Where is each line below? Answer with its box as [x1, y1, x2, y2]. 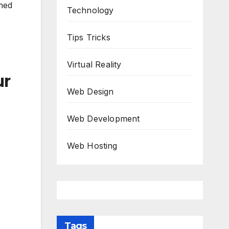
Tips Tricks [66, 32, 110, 42]
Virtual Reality [66, 59, 122, 70]
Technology [66, 5, 114, 15]
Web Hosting [66, 141, 118, 151]
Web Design [66, 86, 114, 97]
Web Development [66, 113, 140, 124]
